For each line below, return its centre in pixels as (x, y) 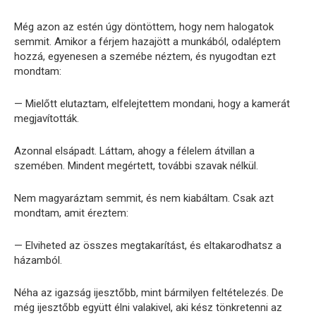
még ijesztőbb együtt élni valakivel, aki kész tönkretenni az (148, 307)
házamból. (38, 260)
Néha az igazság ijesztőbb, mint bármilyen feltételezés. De (149, 292)
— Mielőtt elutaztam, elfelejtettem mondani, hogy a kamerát (152, 103)
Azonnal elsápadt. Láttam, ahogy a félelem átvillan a (134, 151)
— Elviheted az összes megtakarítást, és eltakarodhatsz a (148, 245)
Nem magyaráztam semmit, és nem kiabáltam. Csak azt (144, 198)
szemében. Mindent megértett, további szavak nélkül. (136, 165)
